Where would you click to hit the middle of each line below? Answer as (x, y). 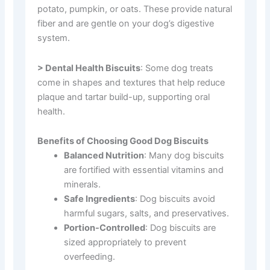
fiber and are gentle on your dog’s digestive (126, 24)
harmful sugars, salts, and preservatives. (147, 214)
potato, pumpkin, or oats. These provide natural (135, 9)
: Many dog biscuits (184, 156)
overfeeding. (90, 257)
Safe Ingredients (100, 199)
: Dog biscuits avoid (175, 199)
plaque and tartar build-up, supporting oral (124, 97)
